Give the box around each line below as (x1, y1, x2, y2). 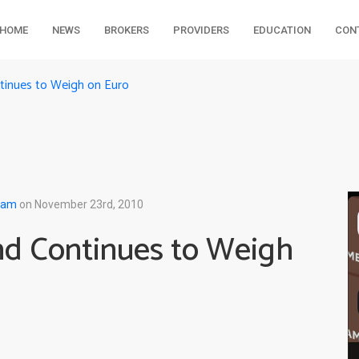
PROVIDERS (172, 24, 229, 36)
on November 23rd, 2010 (17, 197, 143, 211)
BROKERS (103, 24, 149, 36)
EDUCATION (252, 24, 311, 36)
